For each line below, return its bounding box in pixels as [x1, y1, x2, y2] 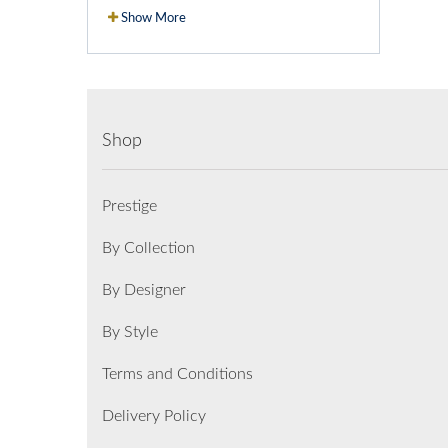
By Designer [102, 281, 186, 298]
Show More [121, 11, 186, 25]
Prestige [102, 197, 157, 214]
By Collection [102, 239, 195, 256]
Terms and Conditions [102, 365, 253, 382]
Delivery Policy [102, 407, 206, 424]
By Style [102, 323, 158, 340]
